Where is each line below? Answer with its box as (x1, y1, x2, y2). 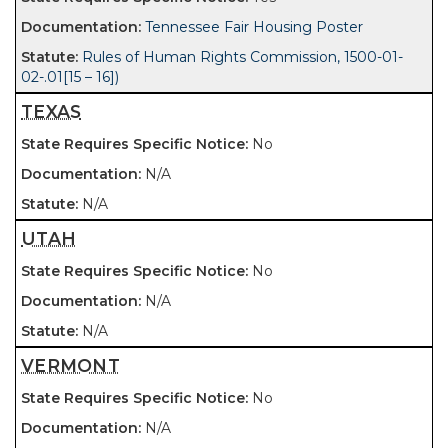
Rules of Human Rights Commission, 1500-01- (82, 48, 403, 66)
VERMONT (21, 355, 120, 376)
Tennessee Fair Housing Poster (145, 18, 363, 36)
